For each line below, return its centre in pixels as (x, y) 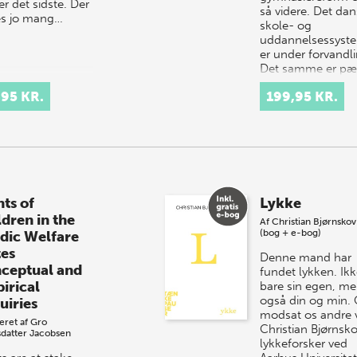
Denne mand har (305, 257)
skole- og (285, 25)
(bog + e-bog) (290, 232)
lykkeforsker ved (303, 343)
